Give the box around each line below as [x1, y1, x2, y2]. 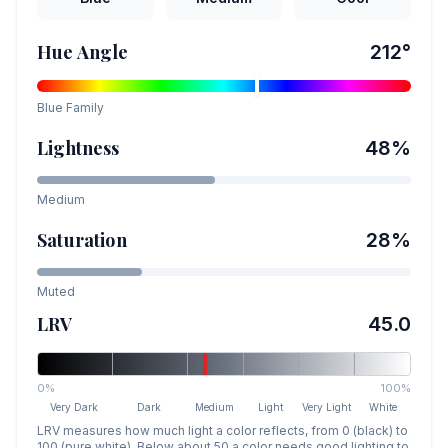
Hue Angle [37, 40, 129, 64]
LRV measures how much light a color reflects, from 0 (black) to [37, 423, 408, 438]
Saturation [37, 228, 127, 252]
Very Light [302, 401, 352, 413]
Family [63, 100, 104, 115]
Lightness [37, 136, 120, 160]
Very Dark [50, 401, 99, 413]
